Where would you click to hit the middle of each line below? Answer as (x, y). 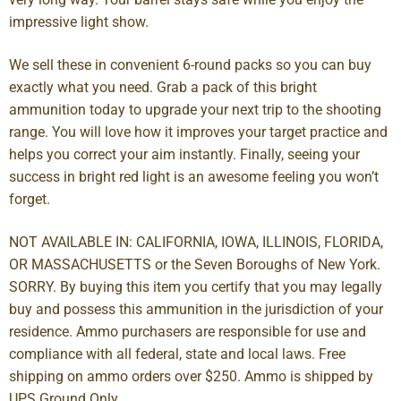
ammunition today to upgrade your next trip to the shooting (195, 109)
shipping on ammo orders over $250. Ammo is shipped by (191, 376)
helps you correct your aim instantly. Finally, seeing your (184, 154)
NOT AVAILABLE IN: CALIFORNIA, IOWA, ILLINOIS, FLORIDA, (196, 242)
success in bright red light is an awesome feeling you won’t (194, 176)
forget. (30, 199)
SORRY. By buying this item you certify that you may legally (196, 286)
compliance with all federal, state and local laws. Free (177, 354)
